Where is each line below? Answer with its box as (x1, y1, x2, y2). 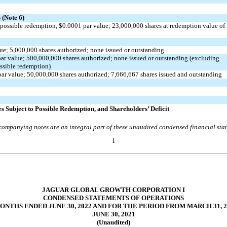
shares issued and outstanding (139, 70, 222, 78)
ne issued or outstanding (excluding (121, 54, 219, 62)
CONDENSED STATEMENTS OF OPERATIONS (43, 194, 184, 202)
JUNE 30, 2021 (92, 210, 135, 218)
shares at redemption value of (143, 21, 225, 29)
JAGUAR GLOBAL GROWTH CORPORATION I (42, 185, 185, 194)
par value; (82, 21, 112, 29)
